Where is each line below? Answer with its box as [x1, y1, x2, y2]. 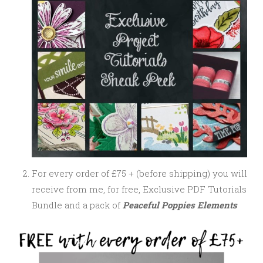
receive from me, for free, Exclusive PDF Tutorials [32, 183, 247, 195]
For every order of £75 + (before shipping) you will [32, 167, 247, 179]
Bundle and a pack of [32, 198, 123, 211]
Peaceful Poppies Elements [123, 198, 237, 211]
